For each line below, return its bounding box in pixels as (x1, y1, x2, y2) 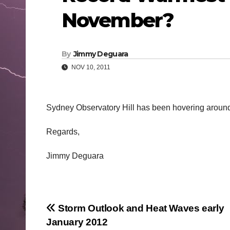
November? (62, 8, 174, 32)
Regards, (46, 127, 80, 137)
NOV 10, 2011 (70, 64, 110, 71)
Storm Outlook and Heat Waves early (55, 203, 224, 214)
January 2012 (46, 217, 108, 228)
